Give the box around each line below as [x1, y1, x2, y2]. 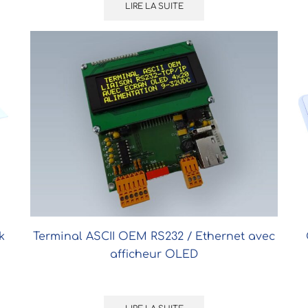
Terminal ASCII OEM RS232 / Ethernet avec [33, 230, 275, 243]
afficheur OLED [110, 247, 198, 261]
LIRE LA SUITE [124, 2, 184, 12]
